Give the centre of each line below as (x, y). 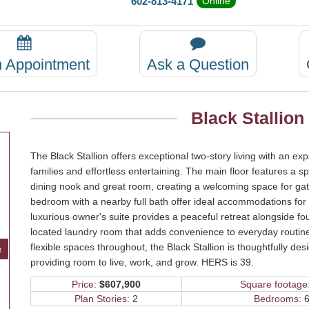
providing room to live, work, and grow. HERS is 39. (142, 262)
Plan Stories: (102, 298)
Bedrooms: (278, 298)
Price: (84, 284)
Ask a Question (198, 64)
